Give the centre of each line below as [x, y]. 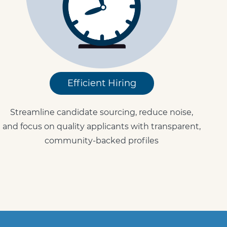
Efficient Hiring [102, 83]
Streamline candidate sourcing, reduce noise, [102, 112]
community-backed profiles [102, 141]
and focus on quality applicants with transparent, [102, 126]
